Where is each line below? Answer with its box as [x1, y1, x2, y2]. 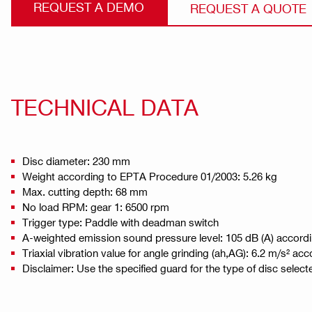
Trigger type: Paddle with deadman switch [22, 215, 219, 228]
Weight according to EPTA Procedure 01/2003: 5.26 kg [22, 169, 277, 182]
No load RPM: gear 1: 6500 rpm [22, 200, 169, 213]
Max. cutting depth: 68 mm [22, 185, 148, 198]
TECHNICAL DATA [11, 93, 198, 120]
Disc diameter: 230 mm [22, 154, 130, 167]
